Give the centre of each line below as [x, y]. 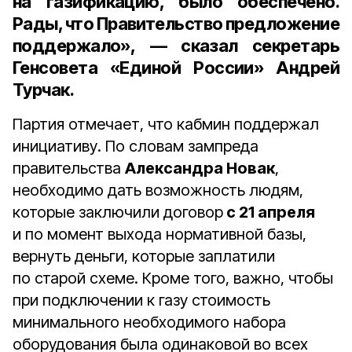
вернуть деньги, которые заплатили [144, 256]
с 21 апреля [269, 212]
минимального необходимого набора [149, 322]
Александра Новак [200, 168]
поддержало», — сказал [132, 46]
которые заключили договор [118, 212]
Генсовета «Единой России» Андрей [176, 68]
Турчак [41, 90]
